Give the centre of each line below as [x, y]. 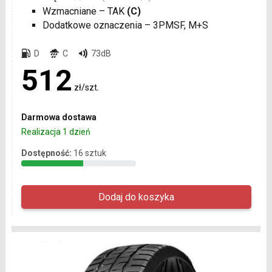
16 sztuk [90, 153]
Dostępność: [46, 153]
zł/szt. [86, 87]
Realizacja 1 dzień [56, 131]
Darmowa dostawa [59, 117]
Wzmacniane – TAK [84, 11]
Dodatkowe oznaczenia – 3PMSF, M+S [125, 25]
